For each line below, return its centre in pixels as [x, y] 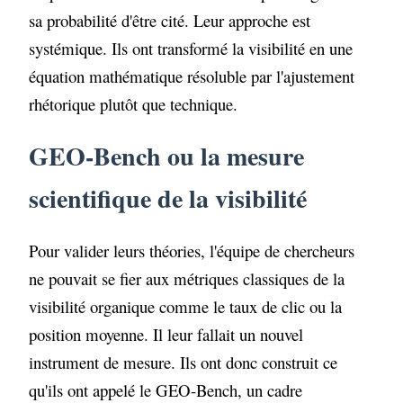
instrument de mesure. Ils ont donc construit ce [184, 362]
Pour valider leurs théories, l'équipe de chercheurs [192, 250]
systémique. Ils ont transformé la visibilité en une [191, 49]
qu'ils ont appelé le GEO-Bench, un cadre [166, 390]
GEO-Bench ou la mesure [167, 156]
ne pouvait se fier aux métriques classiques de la [187, 278]
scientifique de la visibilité [168, 198]
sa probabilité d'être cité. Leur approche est [170, 21]
